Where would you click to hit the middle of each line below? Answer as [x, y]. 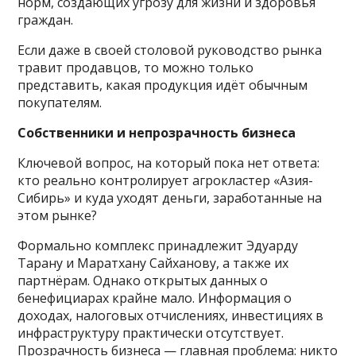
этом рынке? [58, 215]
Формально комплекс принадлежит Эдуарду [158, 245]
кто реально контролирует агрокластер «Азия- [166, 180]
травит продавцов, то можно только [136, 67]
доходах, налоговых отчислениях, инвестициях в [171, 315]
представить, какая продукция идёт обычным [163, 85]
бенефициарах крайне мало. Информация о [155, 298]
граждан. [46, 19]
